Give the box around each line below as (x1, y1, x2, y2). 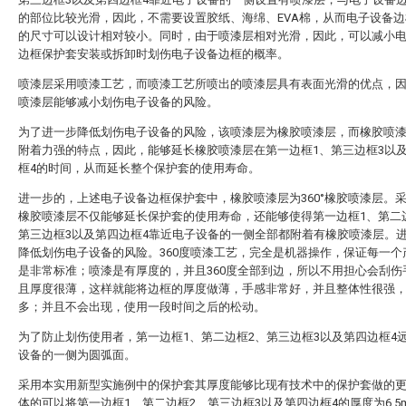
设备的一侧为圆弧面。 (18, 348, 136, 362)
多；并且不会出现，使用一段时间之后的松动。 (18, 300, 266, 314)
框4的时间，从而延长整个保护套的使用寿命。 (18, 161, 260, 175)
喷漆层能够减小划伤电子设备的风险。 (18, 95, 218, 109)
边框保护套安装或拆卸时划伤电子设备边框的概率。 (18, 47, 289, 61)
